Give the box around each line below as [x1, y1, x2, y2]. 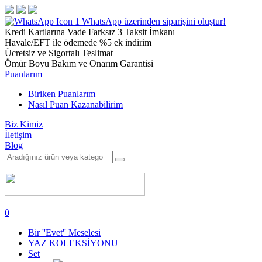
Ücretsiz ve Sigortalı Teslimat [5, 48, 113, 58]
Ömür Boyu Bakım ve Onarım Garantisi [5, 58, 153, 68]
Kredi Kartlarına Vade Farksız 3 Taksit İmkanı [5, 27, 175, 37]
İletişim [5, 130, 32, 140]
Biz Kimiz [5, 119, 43, 129]
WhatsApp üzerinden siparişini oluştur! [82, 16, 226, 26]
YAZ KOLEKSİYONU [28, 238, 118, 248]
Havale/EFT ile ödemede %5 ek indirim [5, 37, 151, 47]
